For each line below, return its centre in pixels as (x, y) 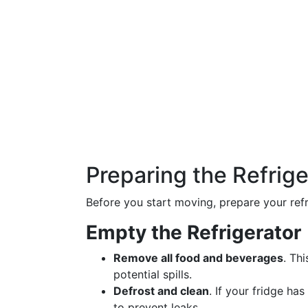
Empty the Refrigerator (194, 232)
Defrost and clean (161, 291)
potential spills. (153, 274)
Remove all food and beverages (198, 258)
